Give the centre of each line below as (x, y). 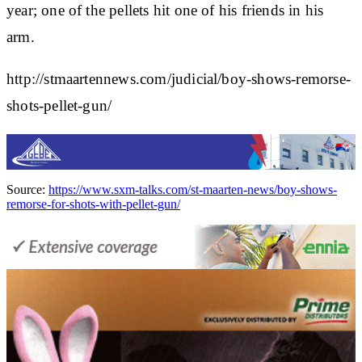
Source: (27, 189)
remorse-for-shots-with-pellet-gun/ (93, 204)
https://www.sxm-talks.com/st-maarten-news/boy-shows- (193, 189)
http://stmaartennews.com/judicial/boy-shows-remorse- (179, 78)
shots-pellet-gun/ (59, 105)
